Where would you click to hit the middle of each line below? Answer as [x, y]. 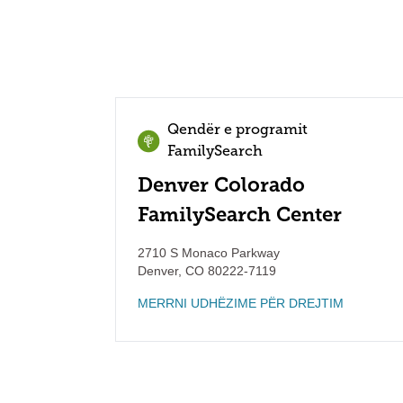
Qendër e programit [237, 130]
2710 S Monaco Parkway [209, 253]
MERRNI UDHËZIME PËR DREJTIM [241, 303]
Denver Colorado [221, 185]
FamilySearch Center [240, 215]
